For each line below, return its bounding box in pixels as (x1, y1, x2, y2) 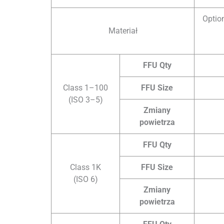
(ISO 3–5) (68, 94, 103, 104)
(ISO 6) (73, 174, 98, 184)
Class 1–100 (63, 82, 108, 92)
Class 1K (70, 162, 101, 172)
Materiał (108, 25, 137, 35)
